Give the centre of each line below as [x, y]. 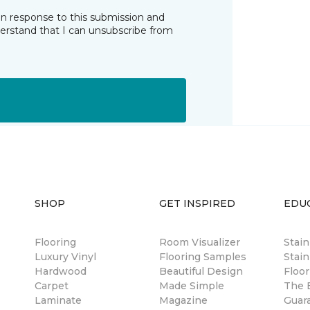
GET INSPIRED [197, 203]
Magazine [183, 300]
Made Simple [192, 286]
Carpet [52, 286]
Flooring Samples [203, 257]
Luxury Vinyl [65, 257]
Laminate [58, 300]
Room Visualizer [200, 242]
